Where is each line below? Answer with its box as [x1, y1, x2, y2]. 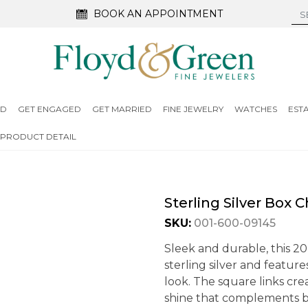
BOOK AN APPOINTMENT [93, 7, 223, 20]
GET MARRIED [91, 104, 152, 114]
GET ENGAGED [17, 104, 81, 114]
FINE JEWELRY [162, 104, 223, 114]
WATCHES [234, 104, 277, 114]
